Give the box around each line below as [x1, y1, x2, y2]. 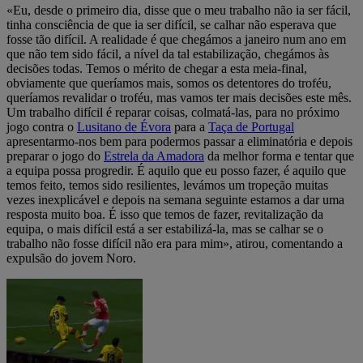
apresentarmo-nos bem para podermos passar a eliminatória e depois [6, 134, 352, 148]
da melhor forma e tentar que [204, 148, 354, 163]
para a [171, 119, 208, 134]
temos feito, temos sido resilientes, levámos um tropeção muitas [6, 177, 328, 192]
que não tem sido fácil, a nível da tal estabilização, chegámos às [6, 46, 329, 61]
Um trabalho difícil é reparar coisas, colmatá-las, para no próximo [6, 105, 340, 119]
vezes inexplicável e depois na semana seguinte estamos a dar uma [6, 192, 344, 207]
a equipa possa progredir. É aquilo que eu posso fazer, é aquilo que [6, 163, 346, 177]
